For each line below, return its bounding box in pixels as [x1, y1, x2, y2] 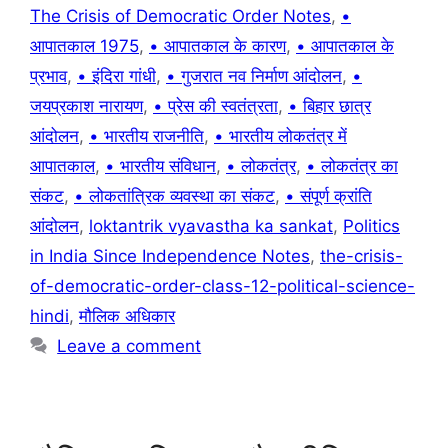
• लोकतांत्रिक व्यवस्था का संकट [74, 186, 275, 207]
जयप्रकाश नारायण [30, 96, 143, 117]
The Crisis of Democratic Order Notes [30, 6, 331, 27]
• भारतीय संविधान [105, 156, 216, 177]
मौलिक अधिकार [79, 306, 175, 327]
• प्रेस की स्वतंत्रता [153, 96, 278, 117]
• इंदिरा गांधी [77, 66, 156, 87]
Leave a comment [57, 336, 202, 357]
